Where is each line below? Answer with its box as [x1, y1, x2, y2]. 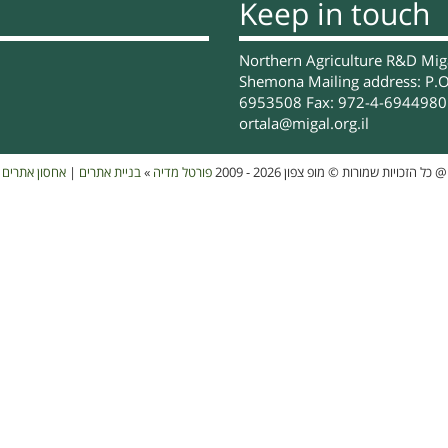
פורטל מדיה [152, 165, 212, 181]
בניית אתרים [78, 165, 141, 181]
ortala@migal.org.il [239, 115, 369, 133]
